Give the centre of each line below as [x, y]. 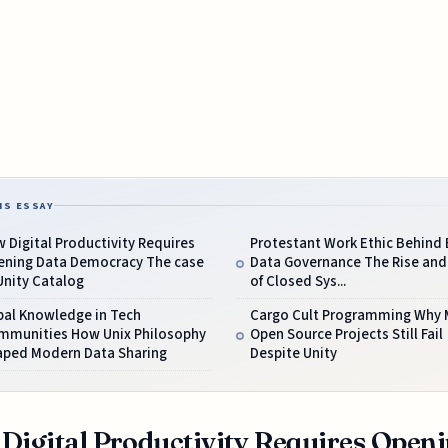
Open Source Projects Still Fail [346, 335]
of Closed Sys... [297, 281]
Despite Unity [293, 354]
